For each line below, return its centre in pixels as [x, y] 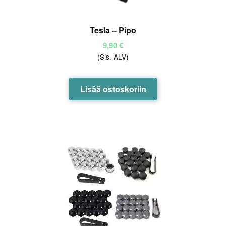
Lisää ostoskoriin [113, 89]
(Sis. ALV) [113, 57]
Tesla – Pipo [113, 30]
